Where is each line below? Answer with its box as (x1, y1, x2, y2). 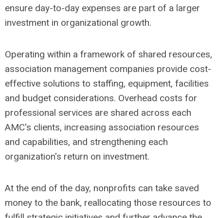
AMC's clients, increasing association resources (5, 122, 199, 133)
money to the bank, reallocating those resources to (5, 197, 211, 208)
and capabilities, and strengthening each (5, 136, 168, 147)
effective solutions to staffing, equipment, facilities (5, 78, 209, 89)
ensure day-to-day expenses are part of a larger (5, 2, 200, 14)
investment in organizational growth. (5, 17, 151, 28)
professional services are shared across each (5, 107, 191, 118)
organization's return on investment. (5, 151, 149, 162)
